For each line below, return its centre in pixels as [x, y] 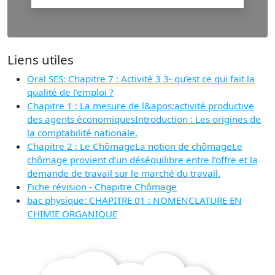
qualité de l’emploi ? [70, 92]
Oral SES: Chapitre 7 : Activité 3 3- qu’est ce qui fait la [141, 78]
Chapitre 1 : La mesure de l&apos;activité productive [141, 105]
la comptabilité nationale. [82, 132]
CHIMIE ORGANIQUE [72, 213]
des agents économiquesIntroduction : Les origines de [144, 119]
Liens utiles [41, 59]
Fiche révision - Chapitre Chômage [102, 186]
